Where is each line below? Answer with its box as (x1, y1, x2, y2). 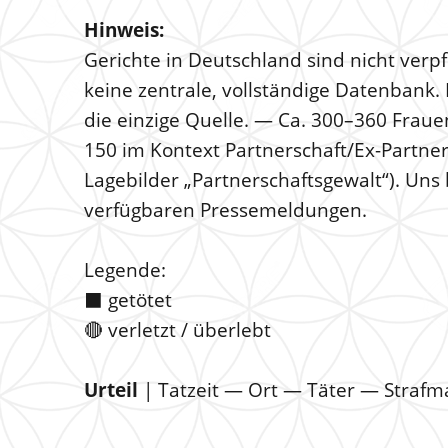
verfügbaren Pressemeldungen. (84, 197, 367, 223)
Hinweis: (84, 17, 164, 43)
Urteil (84, 377, 138, 403)
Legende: (84, 257, 166, 283)
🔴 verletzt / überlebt (84, 317, 271, 343)
